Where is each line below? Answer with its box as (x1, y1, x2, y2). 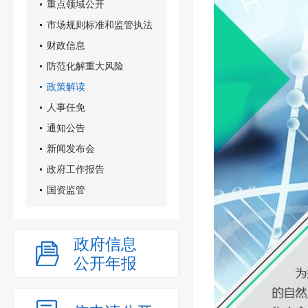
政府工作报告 (47, 164, 104, 175)
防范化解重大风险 (47, 60, 124, 71)
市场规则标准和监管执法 (47, 19, 153, 30)
